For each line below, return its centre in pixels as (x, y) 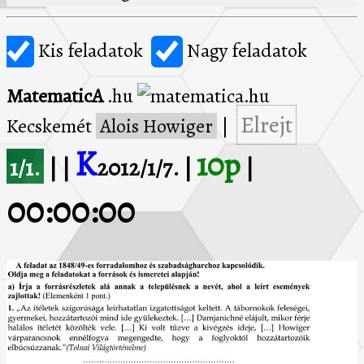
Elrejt (266, 125)
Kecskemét (51, 126)
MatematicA (55, 96)
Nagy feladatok (243, 51)
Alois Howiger (156, 126)
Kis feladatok (93, 51)
